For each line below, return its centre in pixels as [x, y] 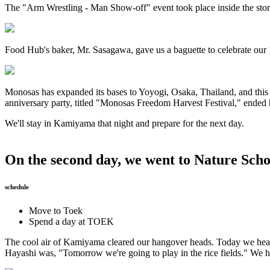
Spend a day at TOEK [71, 221]
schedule [17, 187]
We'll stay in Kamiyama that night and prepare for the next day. [124, 124]
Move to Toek [56, 210]
